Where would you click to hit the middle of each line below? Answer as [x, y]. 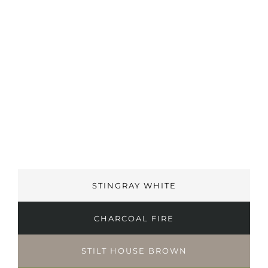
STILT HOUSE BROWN [134, 251]
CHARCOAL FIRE [134, 218]
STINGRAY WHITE [134, 185]
